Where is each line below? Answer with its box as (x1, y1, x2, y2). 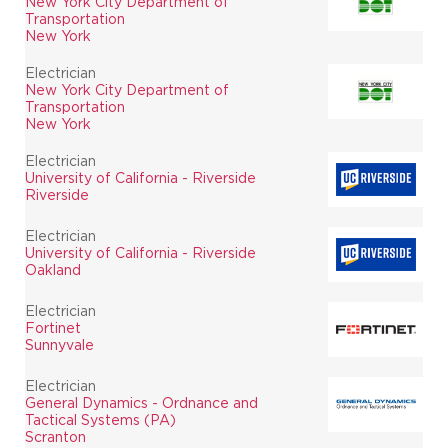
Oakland (25, 262, 81, 277)
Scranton (25, 429, 86, 444)
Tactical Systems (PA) (25, 412, 176, 427)
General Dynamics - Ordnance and (25, 395, 258, 410)
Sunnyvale (25, 337, 94, 352)
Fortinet (25, 320, 81, 335)
